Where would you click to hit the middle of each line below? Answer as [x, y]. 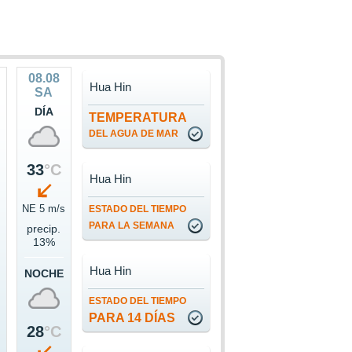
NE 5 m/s [44, 209]
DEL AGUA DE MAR [133, 134]
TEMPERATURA [137, 118]
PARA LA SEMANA [131, 226]
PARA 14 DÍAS [132, 318]
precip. [44, 229]
